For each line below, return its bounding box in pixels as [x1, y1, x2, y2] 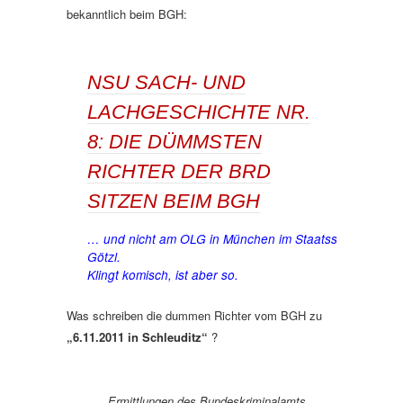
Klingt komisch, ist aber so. [87, 266, 238, 284]
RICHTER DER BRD [87, 160, 271, 183]
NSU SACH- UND [87, 71, 246, 94]
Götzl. [87, 248, 121, 266]
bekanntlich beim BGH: [67, 5, 187, 22]
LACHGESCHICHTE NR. [87, 101, 310, 123]
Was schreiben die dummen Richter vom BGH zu [67, 307, 322, 325]
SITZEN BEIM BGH [87, 190, 260, 212]
